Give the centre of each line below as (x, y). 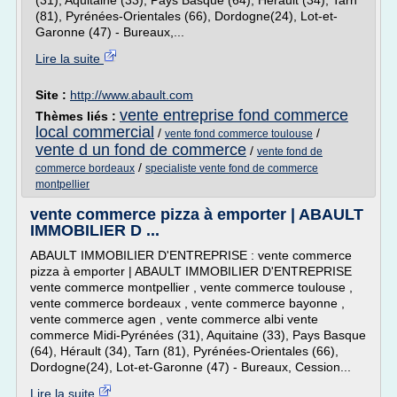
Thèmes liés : (78, 116)
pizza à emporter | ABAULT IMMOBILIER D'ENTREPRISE (191, 271)
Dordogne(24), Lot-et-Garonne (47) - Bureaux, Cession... (191, 367)
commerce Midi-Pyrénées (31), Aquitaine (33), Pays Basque (198, 335)
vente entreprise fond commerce (234, 115)
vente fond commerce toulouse (239, 134)
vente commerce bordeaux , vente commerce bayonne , (187, 303)
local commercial (95, 132)
